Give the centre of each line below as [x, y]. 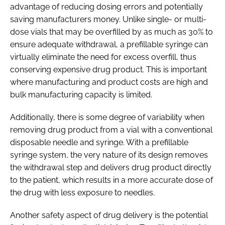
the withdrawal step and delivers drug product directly [111, 167]
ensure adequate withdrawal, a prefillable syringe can [109, 44]
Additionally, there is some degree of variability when [107, 117]
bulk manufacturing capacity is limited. [81, 94]
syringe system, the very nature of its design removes [109, 155]
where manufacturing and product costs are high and [109, 82]
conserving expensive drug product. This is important [108, 69]
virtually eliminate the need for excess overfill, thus [103, 57]
